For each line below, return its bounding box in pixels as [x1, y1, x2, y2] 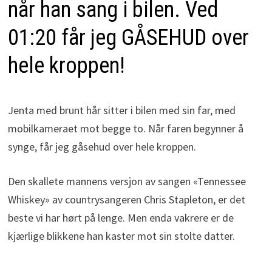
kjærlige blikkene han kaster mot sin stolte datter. [7, 229, 235, 243]
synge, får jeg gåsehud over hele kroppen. [7, 140, 196, 154]
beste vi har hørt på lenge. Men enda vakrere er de [7, 211, 234, 225]
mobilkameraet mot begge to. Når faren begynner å [7, 121, 243, 136]
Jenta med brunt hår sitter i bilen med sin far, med [7, 103, 236, 118]
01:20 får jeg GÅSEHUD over [7, 25, 249, 51]
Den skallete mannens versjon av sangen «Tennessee [7, 174, 246, 189]
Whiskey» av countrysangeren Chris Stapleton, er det [7, 192, 245, 207]
